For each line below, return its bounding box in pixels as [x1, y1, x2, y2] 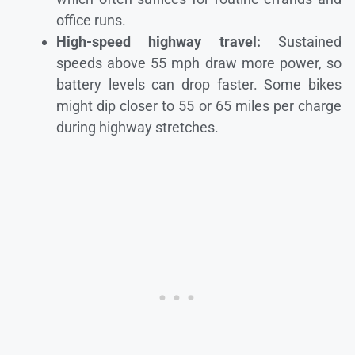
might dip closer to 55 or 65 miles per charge [56, 97, 342, 114]
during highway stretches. [56, 118, 219, 136]
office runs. [56, 11, 126, 29]
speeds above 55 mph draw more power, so [56, 54, 342, 71]
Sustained [260, 32, 342, 50]
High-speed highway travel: [56, 32, 261, 50]
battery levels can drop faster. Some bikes [56, 75, 342, 93]
